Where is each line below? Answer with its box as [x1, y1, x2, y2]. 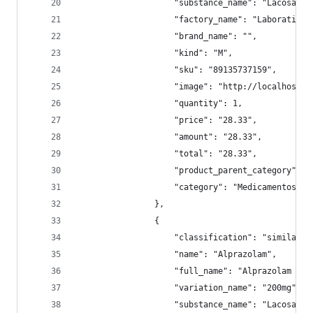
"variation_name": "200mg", [76, 283, 301, 293]
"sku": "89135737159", [76, 65, 277, 75]
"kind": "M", [76, 48, 233, 58]
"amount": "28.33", [76, 132, 262, 142]
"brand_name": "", [76, 31, 257, 41]
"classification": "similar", [76, 233, 311, 242]
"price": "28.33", [76, 115, 257, 125]
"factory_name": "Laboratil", [76, 15, 311, 24]
